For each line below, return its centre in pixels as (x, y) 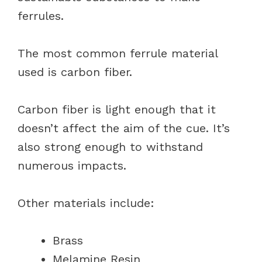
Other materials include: (86, 203)
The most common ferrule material (118, 53)
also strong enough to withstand (110, 146)
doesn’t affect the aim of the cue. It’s (124, 128)
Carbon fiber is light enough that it (117, 109)
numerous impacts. (74, 165)
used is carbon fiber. (75, 72)
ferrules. (41, 15)
